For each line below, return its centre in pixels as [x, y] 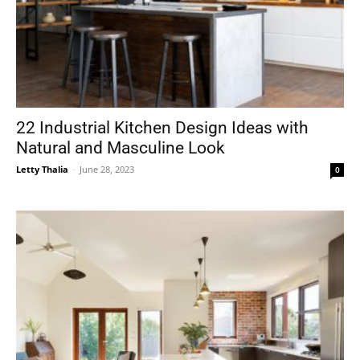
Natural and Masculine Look [121, 147]
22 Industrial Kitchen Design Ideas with [162, 127]
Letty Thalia [42, 169]
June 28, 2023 [107, 169]
